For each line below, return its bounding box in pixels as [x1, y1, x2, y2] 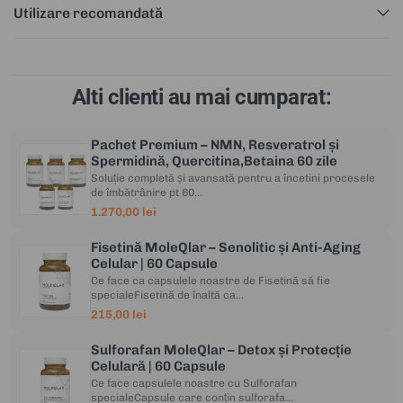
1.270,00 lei [91, 204, 157, 219]
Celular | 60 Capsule [91, 255, 219, 272]
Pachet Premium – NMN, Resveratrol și [91, 136, 340, 153]
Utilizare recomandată [13, 4, 163, 22]
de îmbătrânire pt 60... [91, 185, 203, 199]
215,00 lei [91, 307, 148, 321]
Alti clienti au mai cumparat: [71, 84, 332, 110]
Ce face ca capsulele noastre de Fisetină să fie [91, 273, 331, 287]
